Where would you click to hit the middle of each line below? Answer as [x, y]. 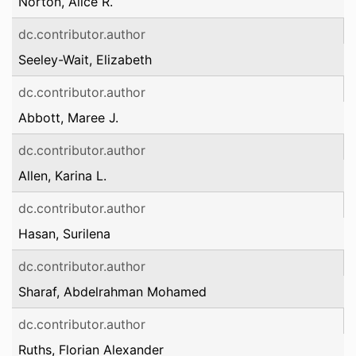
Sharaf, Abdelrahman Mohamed [112, 292]
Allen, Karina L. [62, 176]
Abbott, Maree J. [68, 118]
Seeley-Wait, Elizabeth [85, 60]
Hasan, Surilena [64, 234]
